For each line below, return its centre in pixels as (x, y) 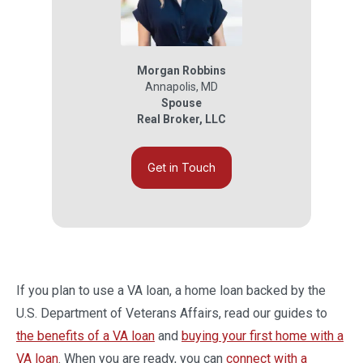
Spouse (181, 103)
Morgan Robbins (181, 70)
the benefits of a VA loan (85, 336)
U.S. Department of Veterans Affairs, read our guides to (172, 313)
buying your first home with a (263, 336)
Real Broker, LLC (181, 119)
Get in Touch (181, 167)
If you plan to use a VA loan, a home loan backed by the (171, 290)
